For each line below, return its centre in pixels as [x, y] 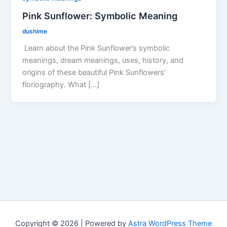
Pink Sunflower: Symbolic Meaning [100, 15]
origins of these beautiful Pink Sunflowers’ [94, 72]
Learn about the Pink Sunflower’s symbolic [96, 48]
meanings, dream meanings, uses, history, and [103, 60]
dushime [35, 31]
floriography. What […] [61, 84]
